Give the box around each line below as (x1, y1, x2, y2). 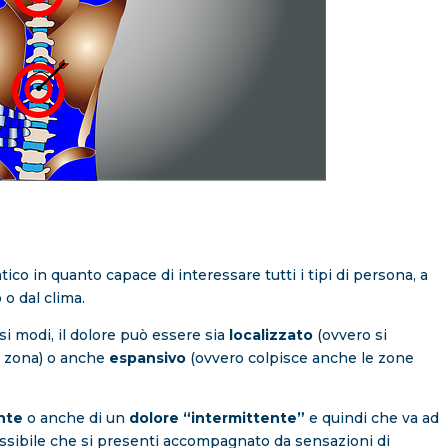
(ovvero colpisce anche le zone (186, 349, 415, 368)
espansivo (109, 349, 187, 368)
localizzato (225, 326, 314, 345)
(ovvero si (313, 326, 388, 345)
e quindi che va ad (305, 409, 440, 428)
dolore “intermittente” (129, 409, 306, 428)
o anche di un (23, 409, 130, 428)
